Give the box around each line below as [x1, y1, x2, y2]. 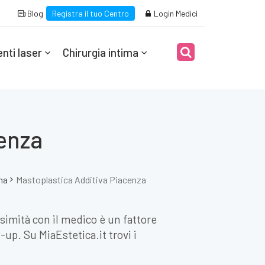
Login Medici [152, 8, 198, 18]
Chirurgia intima [62, 46, 138, 59]
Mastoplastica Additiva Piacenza [15, 174, 146, 185]
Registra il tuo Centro [52, 8, 129, 18]
